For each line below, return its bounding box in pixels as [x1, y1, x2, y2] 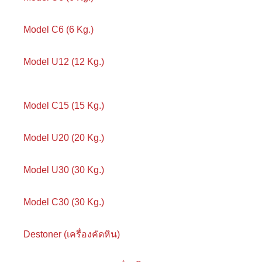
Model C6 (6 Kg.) [23, 25, 94, 35]
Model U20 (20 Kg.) [23, 133, 104, 143]
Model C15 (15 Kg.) [23, 101, 104, 111]
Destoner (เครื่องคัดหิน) [23, 229, 120, 240]
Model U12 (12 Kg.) [23, 57, 104, 67]
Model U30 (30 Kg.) [23, 165, 104, 175]
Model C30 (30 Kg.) [23, 197, 104, 208]
